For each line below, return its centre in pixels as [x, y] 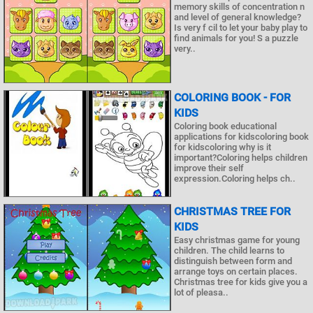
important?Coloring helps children [241, 157]
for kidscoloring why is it [223, 147]
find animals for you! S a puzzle [236, 38]
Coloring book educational [225, 126]
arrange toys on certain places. [236, 271]
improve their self [209, 168]
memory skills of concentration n [239, 7]
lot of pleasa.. [201, 292]
